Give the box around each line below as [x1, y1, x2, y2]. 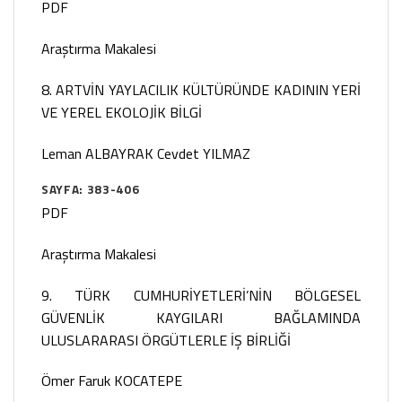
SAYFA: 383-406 [41, 180, 140, 199]
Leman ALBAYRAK [41, 142, 157, 164]
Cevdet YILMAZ [157, 142, 250, 164]
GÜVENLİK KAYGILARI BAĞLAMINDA [41, 306, 361, 328]
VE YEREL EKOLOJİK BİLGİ [41, 100, 202, 123]
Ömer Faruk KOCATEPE [41, 370, 182, 392]
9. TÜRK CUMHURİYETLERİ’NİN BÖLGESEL [41, 284, 361, 306]
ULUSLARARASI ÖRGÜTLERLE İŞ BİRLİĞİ [41, 328, 291, 351]
